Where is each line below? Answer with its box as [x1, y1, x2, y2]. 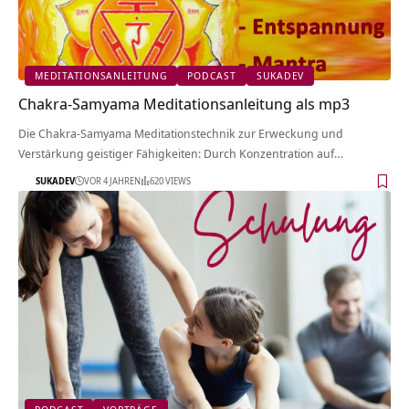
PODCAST [187, 68, 236, 83]
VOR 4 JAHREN [84, 174, 141, 188]
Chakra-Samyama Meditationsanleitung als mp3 [18, 92, 350, 114]
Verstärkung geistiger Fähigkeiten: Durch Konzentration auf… [18, 144, 343, 162]
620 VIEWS [150, 174, 191, 188]
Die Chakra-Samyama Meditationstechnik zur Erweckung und [18, 124, 343, 142]
